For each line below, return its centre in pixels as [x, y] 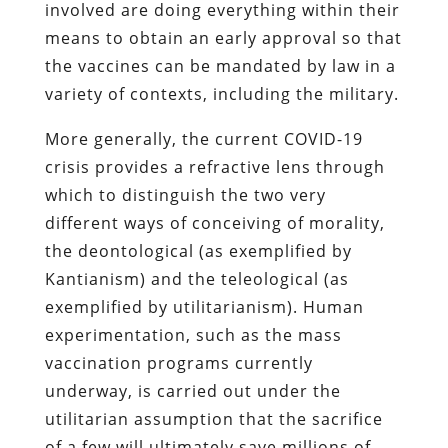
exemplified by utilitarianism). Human [204, 306]
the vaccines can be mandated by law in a [220, 65]
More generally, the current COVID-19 [203, 138]
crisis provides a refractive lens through [214, 166]
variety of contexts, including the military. [221, 93]
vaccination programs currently [178, 362]
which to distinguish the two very [185, 194]
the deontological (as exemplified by [198, 250]
